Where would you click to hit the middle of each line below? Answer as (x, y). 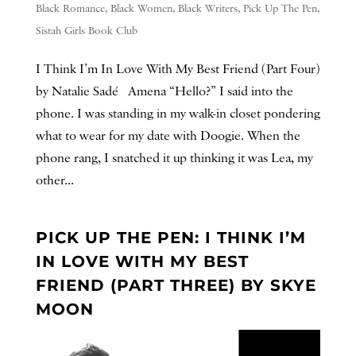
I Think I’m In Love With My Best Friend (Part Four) (178, 70)
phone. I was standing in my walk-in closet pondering (178, 114)
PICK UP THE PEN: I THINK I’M (170, 238)
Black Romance (70, 9)
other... (54, 181)
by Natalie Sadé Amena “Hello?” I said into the (164, 92)
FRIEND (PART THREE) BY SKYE (176, 285)
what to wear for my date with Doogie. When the (168, 136)
